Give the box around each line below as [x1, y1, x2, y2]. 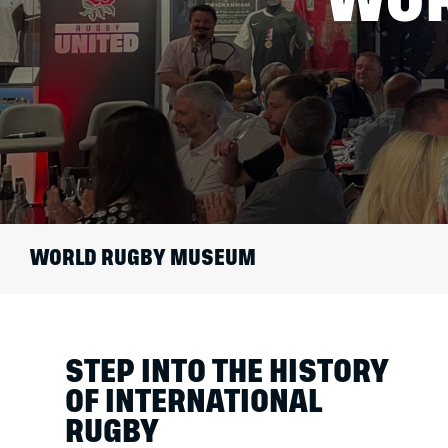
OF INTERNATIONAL [65, 388, 322, 414]
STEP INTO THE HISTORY [65, 358, 389, 384]
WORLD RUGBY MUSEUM [30, 250, 256, 267]
